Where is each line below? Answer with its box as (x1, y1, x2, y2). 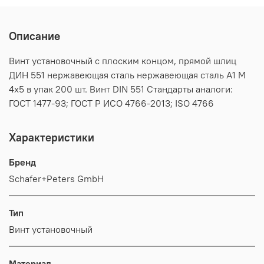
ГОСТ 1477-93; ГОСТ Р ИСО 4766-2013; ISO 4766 (9, 97, 214, 109)
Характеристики (9, 130, 94, 144)
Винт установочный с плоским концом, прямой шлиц (9, 54, 236, 67)
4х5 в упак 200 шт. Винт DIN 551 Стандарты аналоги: (9, 82, 233, 95)
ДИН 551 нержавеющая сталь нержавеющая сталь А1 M (9, 68, 246, 81)
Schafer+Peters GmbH (9, 172, 104, 184)
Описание (9, 28, 60, 43)
